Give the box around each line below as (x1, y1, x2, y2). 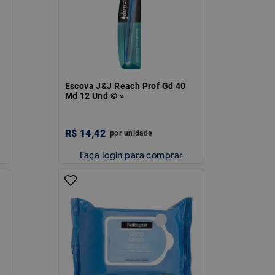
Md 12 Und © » (64, 90, 124, 101)
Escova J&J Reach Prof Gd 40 (64, 80, 186, 91)
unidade (123, 128, 152, 137)
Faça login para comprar (79, 149, 183, 160)
